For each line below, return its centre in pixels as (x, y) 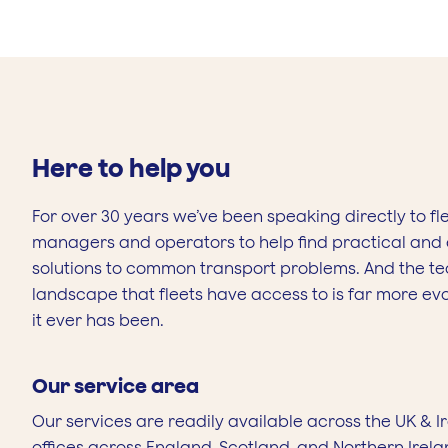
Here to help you (131, 167)
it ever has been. (98, 319)
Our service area (115, 385)
